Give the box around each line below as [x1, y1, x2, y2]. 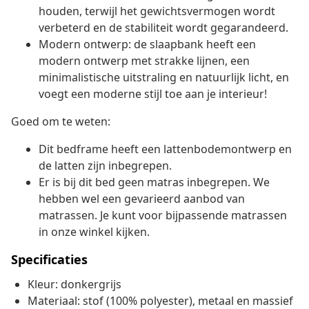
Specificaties [11, 251, 88, 268]
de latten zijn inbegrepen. [39, 158, 172, 174]
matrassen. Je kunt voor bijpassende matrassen [39, 208, 287, 223]
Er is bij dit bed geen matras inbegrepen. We [39, 175, 270, 190]
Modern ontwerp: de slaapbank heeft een [39, 37, 256, 52]
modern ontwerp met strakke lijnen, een [39, 53, 250, 69]
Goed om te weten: [11, 114, 110, 130]
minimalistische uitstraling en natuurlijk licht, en [39, 70, 289, 86]
